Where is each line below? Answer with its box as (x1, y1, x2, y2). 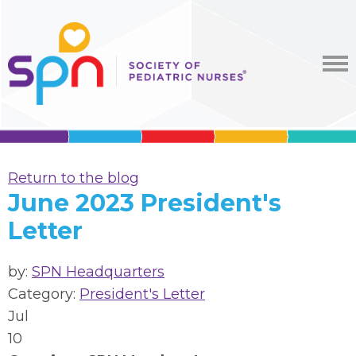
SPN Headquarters (32, 263, 164, 281)
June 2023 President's (8, 188, 281, 218)
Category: (8, 285, 79, 303)
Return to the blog (8, 169, 139, 187)
